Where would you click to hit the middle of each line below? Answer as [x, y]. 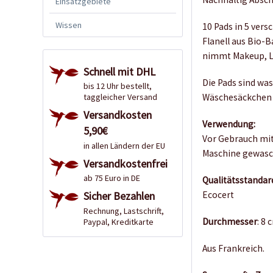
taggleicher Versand [120, 97]
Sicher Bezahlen [119, 196]
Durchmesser [230, 222]
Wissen [69, 25]
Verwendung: [229, 124]
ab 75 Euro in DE [112, 178]
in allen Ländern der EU [124, 145]
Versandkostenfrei [126, 163]
